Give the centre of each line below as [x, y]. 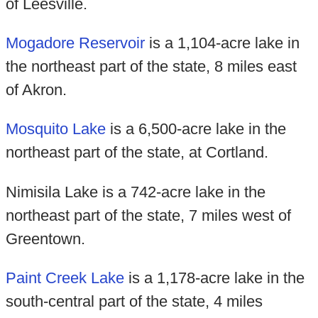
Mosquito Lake [55, 129]
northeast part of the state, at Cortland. [137, 153]
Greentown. [45, 238]
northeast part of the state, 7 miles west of [148, 215]
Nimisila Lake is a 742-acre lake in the [135, 192]
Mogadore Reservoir [75, 43]
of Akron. [36, 89]
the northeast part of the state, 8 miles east [151, 66]
